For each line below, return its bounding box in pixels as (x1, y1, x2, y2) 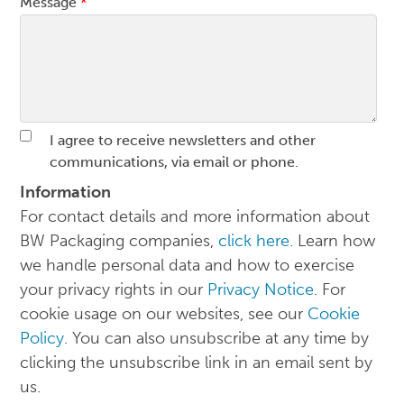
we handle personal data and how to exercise (20, 254, 355, 275)
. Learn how (289, 230, 376, 251)
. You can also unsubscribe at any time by (64, 327, 370, 348)
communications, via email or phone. (50, 152, 299, 170)
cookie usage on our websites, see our (20, 303, 308, 324)
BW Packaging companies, (20, 230, 219, 251)
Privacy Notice (207, 279, 315, 299)
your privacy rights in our (20, 279, 208, 299)
